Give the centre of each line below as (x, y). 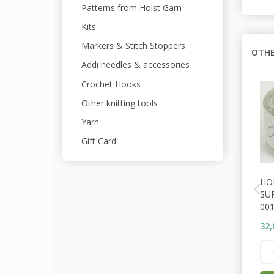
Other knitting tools (120, 103)
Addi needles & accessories (135, 65)
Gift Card (99, 141)
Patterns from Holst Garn (131, 7)
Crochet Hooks (111, 84)
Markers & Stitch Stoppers (133, 46)
